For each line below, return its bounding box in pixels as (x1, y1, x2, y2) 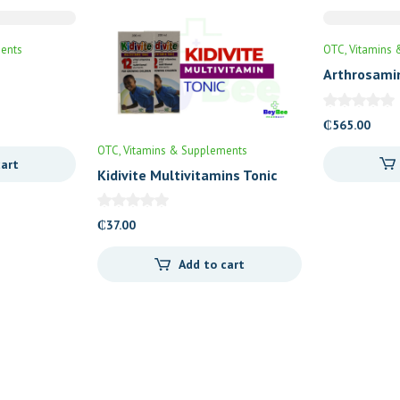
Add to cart (178, 256, 245, 273)
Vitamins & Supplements (123, 142, 248, 158)
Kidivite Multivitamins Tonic (97, 165, 278, 184)
